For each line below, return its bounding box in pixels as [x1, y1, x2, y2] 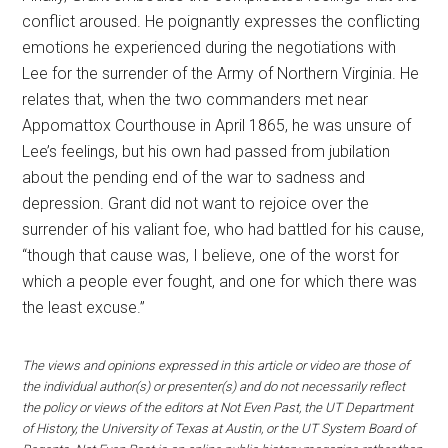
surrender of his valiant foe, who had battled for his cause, [22, 220, 425, 239]
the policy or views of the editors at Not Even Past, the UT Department [22, 400, 414, 415]
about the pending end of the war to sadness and [22, 168, 366, 187]
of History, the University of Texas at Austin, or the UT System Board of [22, 421, 416, 436]
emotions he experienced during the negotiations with [22, 38, 397, 57]
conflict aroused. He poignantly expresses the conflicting [22, 12, 421, 31]
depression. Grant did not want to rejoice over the [22, 194, 370, 213]
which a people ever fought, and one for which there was [22, 272, 418, 291]
